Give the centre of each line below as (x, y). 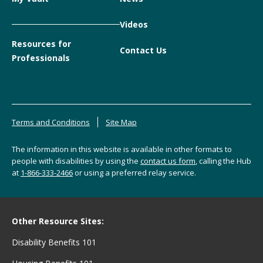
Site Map (121, 122)
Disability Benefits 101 (54, 242)
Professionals (41, 58)
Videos (134, 24)
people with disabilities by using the (76, 161)
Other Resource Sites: (58, 221)
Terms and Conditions (51, 122)
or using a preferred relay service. (134, 172)
